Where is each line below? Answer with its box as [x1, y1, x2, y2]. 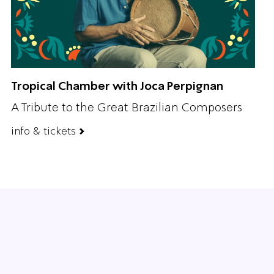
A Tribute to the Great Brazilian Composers [11, 100, 242, 115]
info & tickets [11, 124, 76, 138]
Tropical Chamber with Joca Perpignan [11, 78, 223, 93]
